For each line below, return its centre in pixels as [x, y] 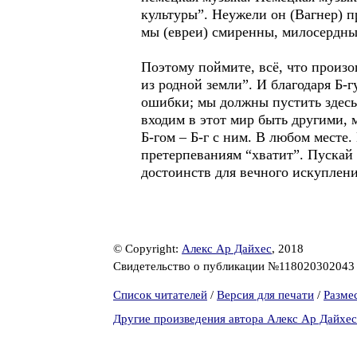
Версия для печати [265, 295]
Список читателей [160, 295]
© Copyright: [147, 249]
